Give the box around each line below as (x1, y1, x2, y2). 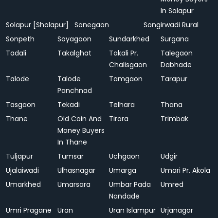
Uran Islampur (109, 205, 156, 215)
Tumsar (57, 151, 84, 161)
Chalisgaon (109, 60, 147, 70)
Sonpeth (6, 34, 35, 44)
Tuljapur (6, 151, 33, 161)
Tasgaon (6, 100, 36, 109)
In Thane (57, 137, 87, 147)
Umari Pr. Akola (161, 165, 210, 175)
